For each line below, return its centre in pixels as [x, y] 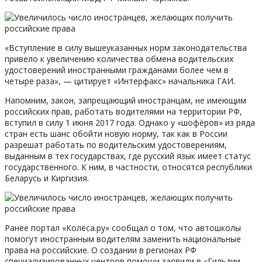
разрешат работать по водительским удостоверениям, [116, 144]
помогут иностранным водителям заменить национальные [123, 239]
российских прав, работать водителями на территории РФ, [123, 111]
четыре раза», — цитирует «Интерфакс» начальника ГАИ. [120, 81]
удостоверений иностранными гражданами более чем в [117, 70]
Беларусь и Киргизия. [47, 178]
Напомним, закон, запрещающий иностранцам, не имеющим [125, 100]
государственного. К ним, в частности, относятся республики [128, 167]
